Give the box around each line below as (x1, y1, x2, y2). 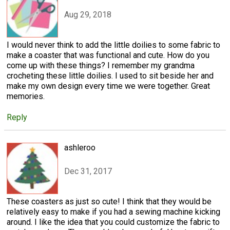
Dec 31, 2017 (64, 166, 112, 177)
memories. (7, 91, 45, 101)
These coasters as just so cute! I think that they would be (7, 197, 212, 207)
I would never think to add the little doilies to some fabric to (7, 40, 220, 50)
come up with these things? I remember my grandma (7, 60, 195, 70)
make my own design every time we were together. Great (7, 81, 210, 91)
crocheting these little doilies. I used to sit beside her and (7, 70, 214, 81)
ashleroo (64, 143, 95, 153)
